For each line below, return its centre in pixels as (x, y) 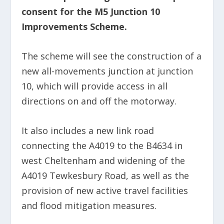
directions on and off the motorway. (99, 101)
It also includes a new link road (87, 130)
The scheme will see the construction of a (111, 56)
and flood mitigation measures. (89, 205)
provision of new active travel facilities (104, 190)
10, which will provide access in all (94, 86)
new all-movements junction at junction (107, 71)
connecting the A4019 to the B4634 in (102, 145)
